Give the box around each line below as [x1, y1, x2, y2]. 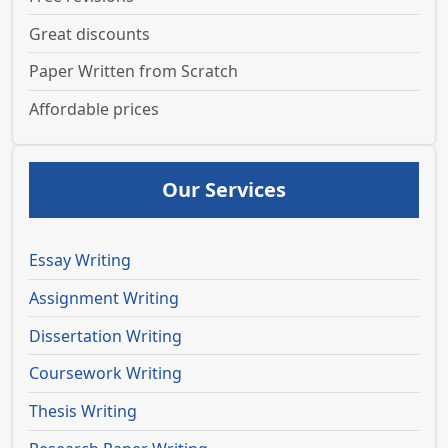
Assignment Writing [29, 287, 179, 310]
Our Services [162, 176, 286, 204]
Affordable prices [29, 98, 159, 121]
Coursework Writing [29, 362, 182, 385]
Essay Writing [29, 249, 131, 272]
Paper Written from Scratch [29, 60, 238, 83]
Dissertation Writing [29, 324, 182, 347]
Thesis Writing [29, 400, 137, 423]
